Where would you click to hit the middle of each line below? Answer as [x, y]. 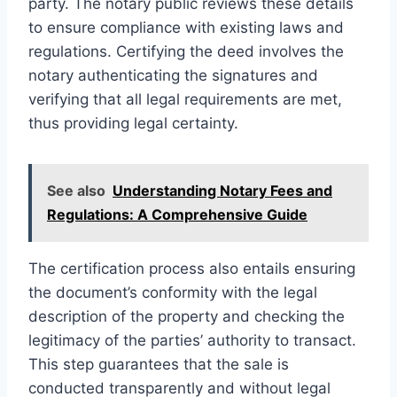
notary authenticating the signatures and [173, 75]
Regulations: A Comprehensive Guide [177, 214]
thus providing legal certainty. [133, 123]
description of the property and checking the [187, 316]
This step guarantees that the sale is [159, 364]
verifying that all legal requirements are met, [185, 99]
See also [76, 190]
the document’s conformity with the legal [173, 292]
